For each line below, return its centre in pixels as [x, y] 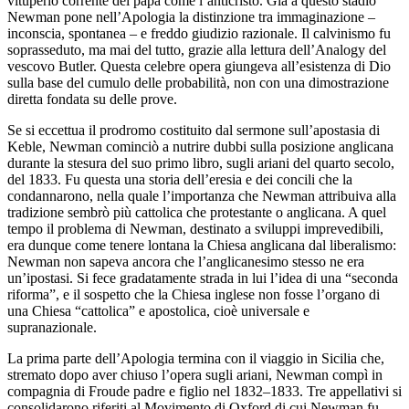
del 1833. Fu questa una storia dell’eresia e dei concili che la [180, 179]
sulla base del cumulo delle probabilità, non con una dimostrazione [198, 82]
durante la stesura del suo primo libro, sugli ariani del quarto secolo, [201, 163]
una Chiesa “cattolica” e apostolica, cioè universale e [158, 310]
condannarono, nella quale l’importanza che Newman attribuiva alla [202, 195]
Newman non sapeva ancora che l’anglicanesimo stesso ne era [186, 261]
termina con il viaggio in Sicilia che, [279, 358]
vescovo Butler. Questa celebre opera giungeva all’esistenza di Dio [199, 66]
